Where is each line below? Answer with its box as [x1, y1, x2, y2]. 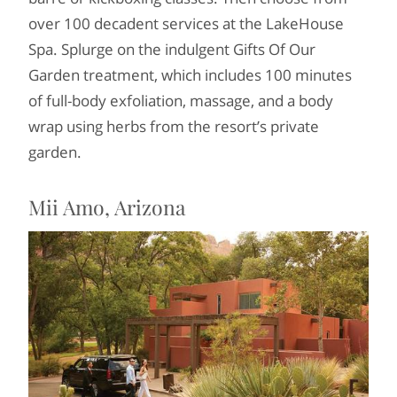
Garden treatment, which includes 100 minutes [28, 64, 352, 85]
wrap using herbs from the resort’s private [28, 115, 319, 136]
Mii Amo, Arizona [28, 192, 185, 221]
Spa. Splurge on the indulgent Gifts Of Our [28, 38, 315, 59]
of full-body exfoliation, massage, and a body [28, 90, 333, 111]
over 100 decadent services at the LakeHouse [28, 12, 344, 34]
